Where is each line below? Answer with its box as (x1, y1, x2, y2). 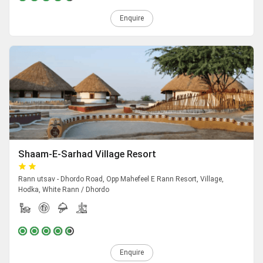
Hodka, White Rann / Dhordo (18, 186, 109, 194)
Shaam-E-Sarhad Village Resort (18, 149, 156, 160)
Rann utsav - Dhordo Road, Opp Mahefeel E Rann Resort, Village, (18, 175, 224, 184)
